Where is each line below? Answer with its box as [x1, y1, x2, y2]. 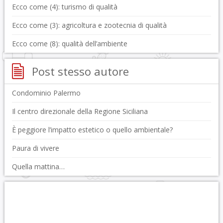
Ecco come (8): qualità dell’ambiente [11, 39, 127, 48]
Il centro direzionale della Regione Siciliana [11, 107, 148, 116]
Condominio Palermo [11, 88, 81, 98]
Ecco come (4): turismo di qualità [11, 2, 117, 11]
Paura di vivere [11, 143, 59, 153]
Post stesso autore [31, 64, 129, 79]
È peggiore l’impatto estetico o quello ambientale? [11, 125, 173, 134]
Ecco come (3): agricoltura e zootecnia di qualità [11, 20, 167, 30]
